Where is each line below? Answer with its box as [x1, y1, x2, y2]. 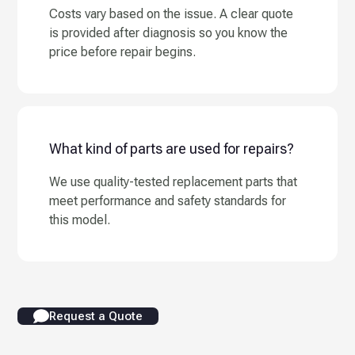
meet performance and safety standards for [49, 193, 287, 209]
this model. [49, 212, 111, 228]
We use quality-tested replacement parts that [49, 174, 298, 190]
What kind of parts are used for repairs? [49, 140, 295, 158]
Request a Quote [49, 309, 143, 324]
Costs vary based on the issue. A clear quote [49, 6, 294, 22]
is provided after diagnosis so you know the [49, 25, 288, 41]
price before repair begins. [49, 44, 197, 60]
